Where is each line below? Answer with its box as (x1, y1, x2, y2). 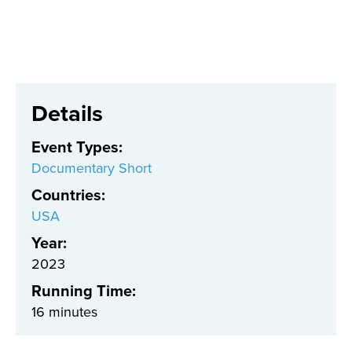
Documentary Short (31, 158, 152, 179)
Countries (31, 183, 101, 207)
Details (31, 97, 103, 131)
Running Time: (31, 279, 136, 303)
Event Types (31, 135, 119, 159)
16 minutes (31, 302, 97, 323)
